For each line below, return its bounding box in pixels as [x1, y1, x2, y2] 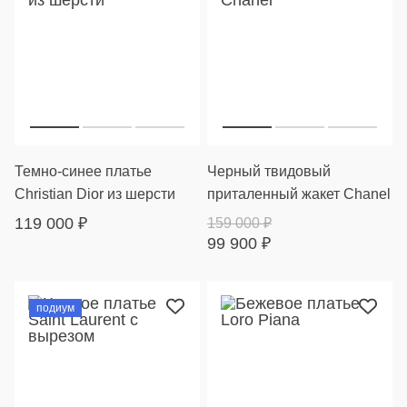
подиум [36, 302, 74, 314]
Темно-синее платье [15, 164, 152, 179]
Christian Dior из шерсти [15, 186, 175, 202]
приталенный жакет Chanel [207, 186, 391, 202]
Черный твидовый [207, 164, 331, 179]
